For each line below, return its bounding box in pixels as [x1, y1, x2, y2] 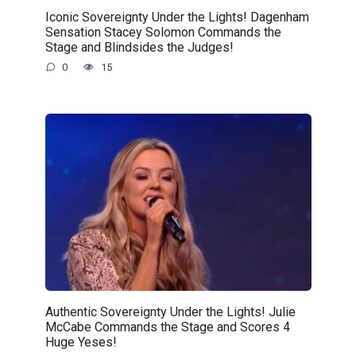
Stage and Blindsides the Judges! [44, 39, 234, 55]
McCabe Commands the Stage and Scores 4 [44, 319, 290, 335]
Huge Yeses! [44, 334, 117, 350]
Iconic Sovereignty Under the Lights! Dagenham [44, 9, 309, 25]
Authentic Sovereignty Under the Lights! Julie [44, 304, 296, 319]
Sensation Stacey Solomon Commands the [44, 24, 281, 40]
